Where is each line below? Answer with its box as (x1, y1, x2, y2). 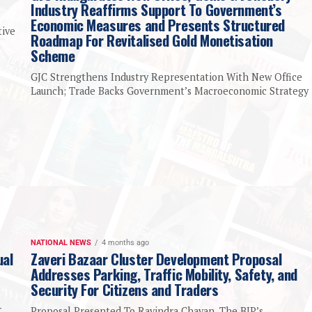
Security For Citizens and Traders (31, 279, 219, 301)
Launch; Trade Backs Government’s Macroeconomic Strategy (31, 84, 309, 98)
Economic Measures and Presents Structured (31, 14, 285, 36)
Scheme (31, 45, 75, 67)
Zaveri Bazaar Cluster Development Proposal (31, 248, 282, 270)
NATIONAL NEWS (31, 238, 91, 248)
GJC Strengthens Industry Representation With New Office (31, 70, 302, 84)
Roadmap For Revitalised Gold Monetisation (31, 29, 273, 52)
